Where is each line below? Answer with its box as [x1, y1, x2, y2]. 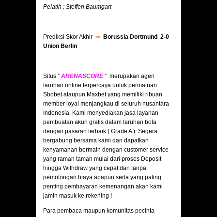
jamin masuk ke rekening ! [43, 192, 112, 200]
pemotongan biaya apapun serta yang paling [43, 174, 161, 181]
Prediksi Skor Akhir [43, 33, 95, 41]
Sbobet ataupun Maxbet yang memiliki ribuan [43, 91, 162, 98]
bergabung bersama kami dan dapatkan [43, 137, 149, 144]
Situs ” [43, 73, 61, 80]
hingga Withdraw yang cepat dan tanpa [43, 165, 146, 172]
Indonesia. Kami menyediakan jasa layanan [43, 109, 158, 117]
